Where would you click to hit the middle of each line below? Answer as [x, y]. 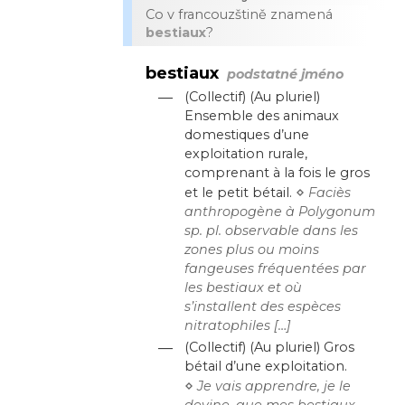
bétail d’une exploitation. [266, 367]
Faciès [330, 192]
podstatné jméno [285, 74]
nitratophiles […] [238, 325]
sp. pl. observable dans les [272, 230]
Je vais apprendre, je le [274, 386]
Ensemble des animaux [262, 115]
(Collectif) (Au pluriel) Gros [270, 348]
